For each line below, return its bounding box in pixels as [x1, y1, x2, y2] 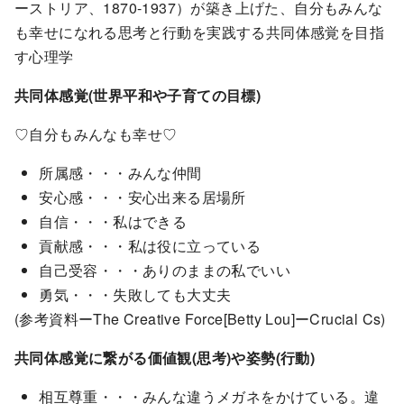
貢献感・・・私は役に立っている [39, 234, 262, 256]
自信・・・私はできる [39, 210, 188, 232]
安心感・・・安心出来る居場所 [39, 186, 246, 207]
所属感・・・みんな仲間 [39, 161, 202, 183]
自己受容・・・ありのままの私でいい [39, 259, 290, 280]
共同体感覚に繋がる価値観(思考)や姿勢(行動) [14, 346, 316, 368]
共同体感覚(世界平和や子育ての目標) [14, 84, 262, 106]
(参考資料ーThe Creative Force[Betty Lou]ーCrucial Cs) [14, 308, 386, 329]
